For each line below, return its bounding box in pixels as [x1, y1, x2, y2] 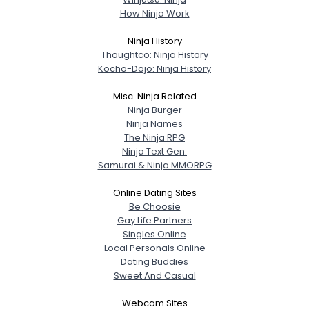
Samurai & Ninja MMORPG [97, 159, 212, 172]
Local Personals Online [103, 241, 206, 255]
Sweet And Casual [113, 269, 196, 282]
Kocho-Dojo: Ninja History [98, 62, 211, 75]
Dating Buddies [121, 255, 188, 268]
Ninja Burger [127, 103, 182, 117]
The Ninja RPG [124, 131, 185, 144]
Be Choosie [128, 200, 181, 213]
